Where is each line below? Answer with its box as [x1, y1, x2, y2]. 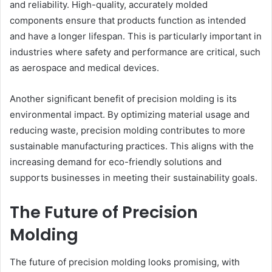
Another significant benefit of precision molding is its [10, 93, 237, 105]
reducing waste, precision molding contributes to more [10, 124, 245, 137]
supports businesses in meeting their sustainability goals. [10, 172, 257, 184]
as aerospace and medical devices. [10, 62, 159, 74]
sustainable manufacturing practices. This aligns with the [10, 140, 254, 152]
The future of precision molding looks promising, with [10, 256, 240, 268]
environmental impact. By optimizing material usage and [10, 109, 250, 121]
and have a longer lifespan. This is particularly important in [10, 30, 262, 42]
